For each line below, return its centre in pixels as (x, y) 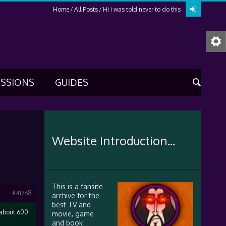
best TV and (71, 205)
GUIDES (71, 82)
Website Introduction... (113, 140)
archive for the (75, 195)
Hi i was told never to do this (142, 9)
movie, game (73, 214)
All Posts (86, 9)
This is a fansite (77, 186)
